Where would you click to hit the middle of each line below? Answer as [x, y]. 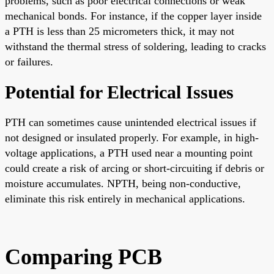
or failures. [29, 61]
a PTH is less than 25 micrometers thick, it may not [120, 31]
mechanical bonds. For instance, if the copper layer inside [133, 16]
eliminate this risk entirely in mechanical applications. [125, 198]
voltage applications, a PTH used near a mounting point [129, 153]
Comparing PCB [83, 257]
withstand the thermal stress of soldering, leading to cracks [135, 46]
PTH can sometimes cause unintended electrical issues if [131, 122]
